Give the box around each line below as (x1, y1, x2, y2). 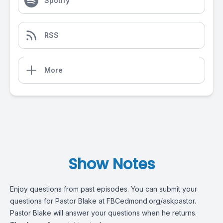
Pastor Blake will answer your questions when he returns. (10, 209, 197, 217)
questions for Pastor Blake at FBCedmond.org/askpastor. (10, 197, 196, 205)
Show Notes (68, 154, 155, 175)
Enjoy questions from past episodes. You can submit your (10, 185, 197, 193)
